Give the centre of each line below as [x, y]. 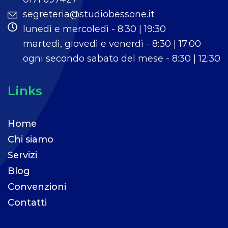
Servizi [22, 155]
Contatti [27, 202]
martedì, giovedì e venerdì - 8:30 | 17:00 [112, 44]
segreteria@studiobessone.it [89, 14]
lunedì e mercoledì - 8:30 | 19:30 [94, 29]
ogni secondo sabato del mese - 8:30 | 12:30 [122, 58]
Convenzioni [37, 187]
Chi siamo [31, 139]
